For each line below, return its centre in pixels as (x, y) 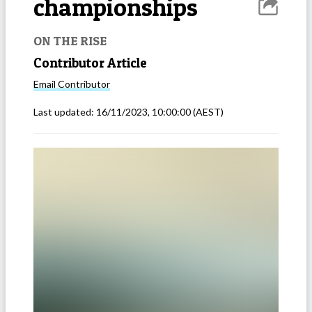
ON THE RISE (70, 40)
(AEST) (207, 112)
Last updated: (65, 112)
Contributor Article (90, 63)
